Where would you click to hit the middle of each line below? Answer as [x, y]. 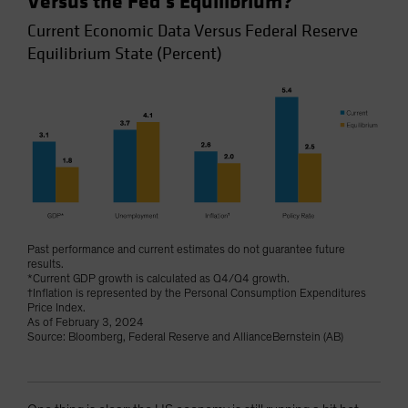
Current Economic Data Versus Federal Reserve [193, 31]
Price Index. [56, 309]
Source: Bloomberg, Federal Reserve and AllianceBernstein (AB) [185, 338]
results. [46, 265]
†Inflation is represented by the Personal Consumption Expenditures [197, 294]
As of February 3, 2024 [86, 323]
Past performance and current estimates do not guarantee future [186, 250]
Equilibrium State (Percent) [125, 54]
